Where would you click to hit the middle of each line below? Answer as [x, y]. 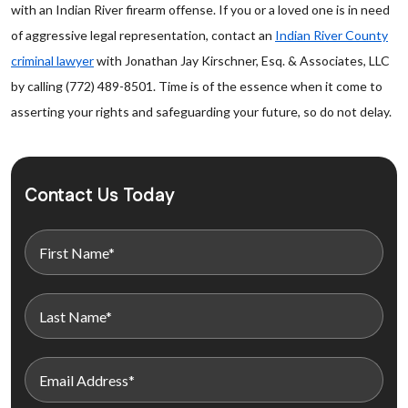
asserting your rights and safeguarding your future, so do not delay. [201, 112]
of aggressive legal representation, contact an [143, 35]
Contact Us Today [100, 196]
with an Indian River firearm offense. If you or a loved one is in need [200, 10]
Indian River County [331, 35]
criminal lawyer [52, 61]
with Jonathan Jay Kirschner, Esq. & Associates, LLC [242, 61]
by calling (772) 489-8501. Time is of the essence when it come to [197, 86]
